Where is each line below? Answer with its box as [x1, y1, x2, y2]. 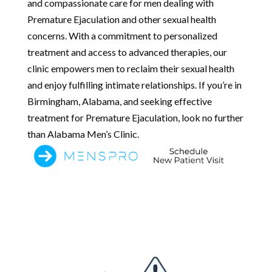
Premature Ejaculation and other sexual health [27, 13, 216, 25]
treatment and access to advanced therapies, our [27, 46, 227, 58]
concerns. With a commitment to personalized [27, 29, 217, 41]
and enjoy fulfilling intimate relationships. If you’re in [27, 78, 242, 90]
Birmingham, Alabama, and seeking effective [27, 95, 212, 107]
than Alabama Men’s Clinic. [27, 127, 139, 140]
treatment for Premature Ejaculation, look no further [27, 111, 243, 123]
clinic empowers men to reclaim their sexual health [27, 62, 234, 74]
